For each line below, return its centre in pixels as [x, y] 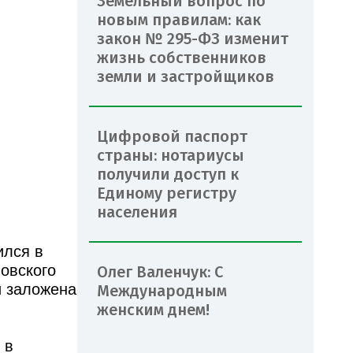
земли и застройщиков [186, 76]
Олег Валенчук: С [160, 271]
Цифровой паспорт [172, 136]
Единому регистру [167, 193]
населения [137, 212]
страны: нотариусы [171, 155]
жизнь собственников [182, 57]
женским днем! [155, 309]
